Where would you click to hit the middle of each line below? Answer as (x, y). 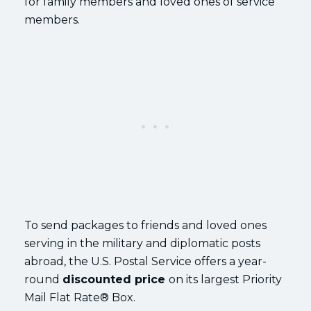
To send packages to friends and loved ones (145, 225)
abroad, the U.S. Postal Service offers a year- (145, 261)
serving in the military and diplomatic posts (142, 243)
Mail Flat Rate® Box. (81, 297)
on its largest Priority (225, 279)
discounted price (116, 279)
